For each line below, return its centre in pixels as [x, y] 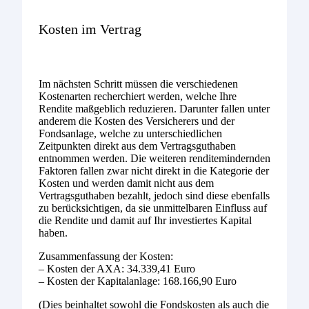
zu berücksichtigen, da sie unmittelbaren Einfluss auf [153, 208]
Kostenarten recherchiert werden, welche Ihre [138, 96]
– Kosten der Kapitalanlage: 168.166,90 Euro [138, 281]
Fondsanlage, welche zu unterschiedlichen [130, 133]
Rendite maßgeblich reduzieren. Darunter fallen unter [154, 108]
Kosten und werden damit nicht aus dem [126, 183]
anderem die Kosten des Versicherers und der [137, 121]
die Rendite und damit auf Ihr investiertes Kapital [145, 220]
